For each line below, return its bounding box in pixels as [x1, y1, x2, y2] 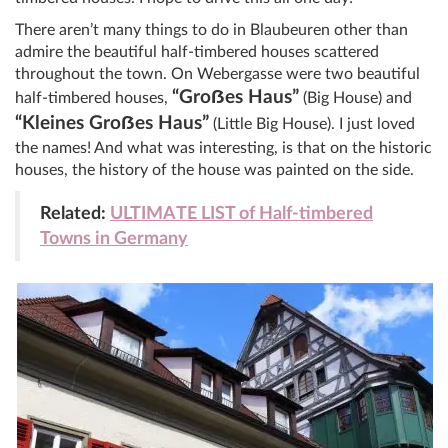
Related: [40, 205, 110, 223]
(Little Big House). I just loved [209, 116, 415, 133]
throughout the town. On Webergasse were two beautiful [15, 66, 420, 83]
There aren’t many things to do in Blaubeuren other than [15, 22, 408, 39]
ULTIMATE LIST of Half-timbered [110, 205, 373, 223]
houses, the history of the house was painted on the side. [15, 162, 414, 179]
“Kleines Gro [15, 114, 121, 134]
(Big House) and [299, 90, 412, 107]
